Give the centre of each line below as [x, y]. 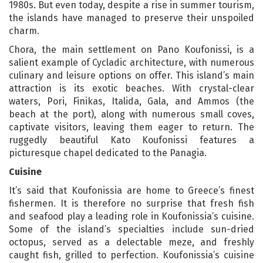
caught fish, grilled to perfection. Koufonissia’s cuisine [131, 255]
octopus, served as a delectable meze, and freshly [131, 242]
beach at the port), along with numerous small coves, [131, 114]
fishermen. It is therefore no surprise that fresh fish [131, 203]
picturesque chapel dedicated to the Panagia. [108, 153]
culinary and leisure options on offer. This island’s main [131, 75]
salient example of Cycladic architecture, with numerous [131, 62]
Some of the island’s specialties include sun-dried [131, 229]
